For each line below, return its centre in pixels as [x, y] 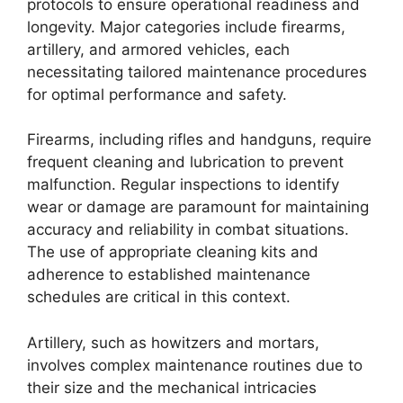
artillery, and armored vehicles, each [158, 49]
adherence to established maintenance [169, 274]
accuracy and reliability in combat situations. [188, 229]
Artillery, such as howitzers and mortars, [173, 342]
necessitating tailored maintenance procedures [197, 72]
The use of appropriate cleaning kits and [173, 252]
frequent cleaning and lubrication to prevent [185, 162]
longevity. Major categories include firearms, [186, 27]
